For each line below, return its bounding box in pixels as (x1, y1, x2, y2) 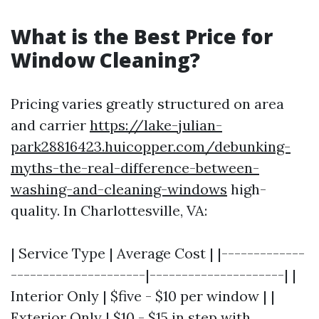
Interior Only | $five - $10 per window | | (11, 287, 275, 305)
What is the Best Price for (11, 23, 273, 50)
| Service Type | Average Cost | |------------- (11, 244, 305, 262)
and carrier (11, 116, 90, 134)
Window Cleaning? (11, 46, 200, 73)
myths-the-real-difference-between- (11, 159, 259, 177)
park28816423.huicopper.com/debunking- (11, 137, 291, 155)
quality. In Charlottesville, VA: (11, 202, 207, 219)
